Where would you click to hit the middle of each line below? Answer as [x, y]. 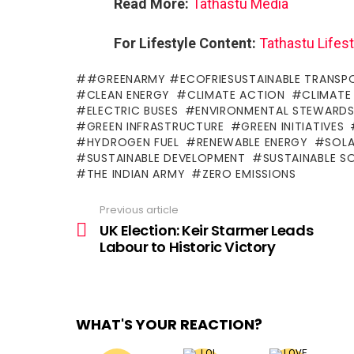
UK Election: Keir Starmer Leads [207, 230]
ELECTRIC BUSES [132, 111]
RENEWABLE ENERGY [252, 142]
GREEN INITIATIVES [293, 126]
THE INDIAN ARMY [136, 174]
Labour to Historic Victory [188, 247]
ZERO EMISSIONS [249, 174]
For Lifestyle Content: [185, 43]
